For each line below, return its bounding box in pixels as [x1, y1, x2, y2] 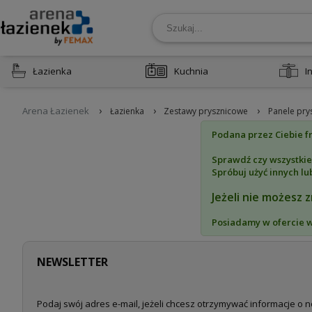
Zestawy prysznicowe [164, 105, 249, 117]
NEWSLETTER [46, 253, 108, 270]
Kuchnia [173, 65, 208, 77]
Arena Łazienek [22, 104, 89, 117]
